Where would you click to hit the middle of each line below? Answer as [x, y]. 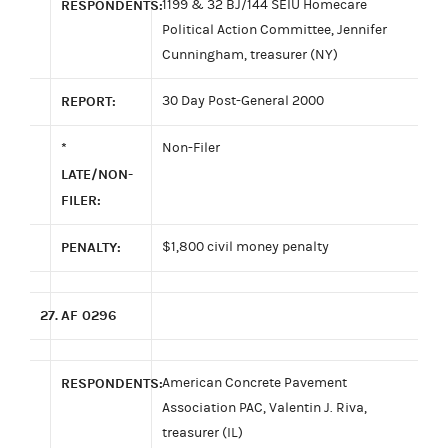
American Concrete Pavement [254, 382]
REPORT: [88, 101]
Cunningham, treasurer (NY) [250, 54]
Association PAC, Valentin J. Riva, [264, 407]
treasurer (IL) [202, 432]
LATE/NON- [97, 174]
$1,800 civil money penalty [245, 246]
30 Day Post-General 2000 [243, 100]
